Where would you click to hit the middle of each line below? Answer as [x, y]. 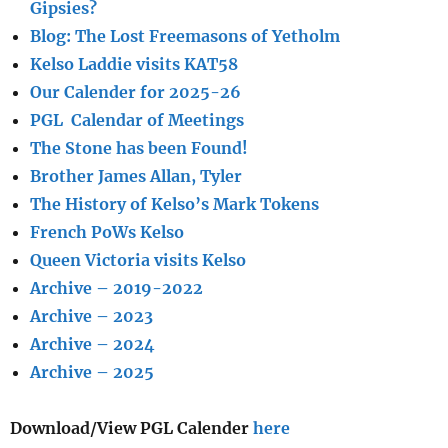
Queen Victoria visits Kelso [138, 260]
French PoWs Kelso [107, 232]
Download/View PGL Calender [131, 428]
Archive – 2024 [92, 344]
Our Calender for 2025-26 [135, 92]
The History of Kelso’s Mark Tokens [174, 204]
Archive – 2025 [92, 372]
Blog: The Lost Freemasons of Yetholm [185, 36]
